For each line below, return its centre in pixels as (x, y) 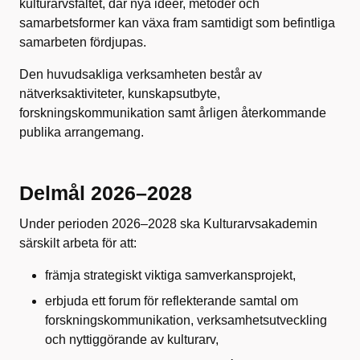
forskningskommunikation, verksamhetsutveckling (186, 321)
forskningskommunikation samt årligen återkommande (173, 113)
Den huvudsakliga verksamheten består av (141, 75)
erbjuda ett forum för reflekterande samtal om (172, 301)
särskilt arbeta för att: (78, 243)
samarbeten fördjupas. (83, 43)
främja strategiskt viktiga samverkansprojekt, (170, 276)
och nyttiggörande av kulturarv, (132, 340)
